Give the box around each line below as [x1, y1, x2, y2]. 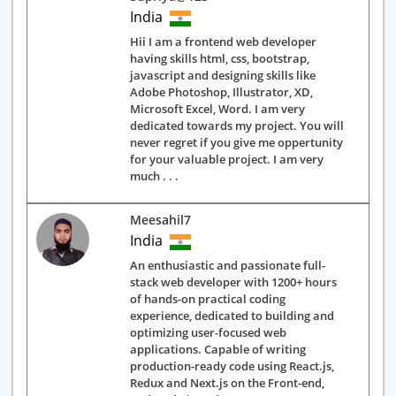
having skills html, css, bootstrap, [130, 50, 309, 66]
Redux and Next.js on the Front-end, [130, 375, 324, 391]
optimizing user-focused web [130, 324, 286, 340]
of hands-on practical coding [130, 291, 286, 307]
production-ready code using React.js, [130, 358, 334, 374]
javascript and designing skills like [130, 67, 316, 83]
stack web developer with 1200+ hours [130, 274, 337, 290]
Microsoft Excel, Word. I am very [130, 101, 305, 117]
